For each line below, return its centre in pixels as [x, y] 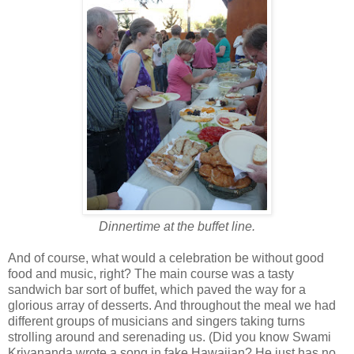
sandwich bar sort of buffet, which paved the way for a [157, 289]
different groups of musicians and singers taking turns [156, 321]
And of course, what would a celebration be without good [166, 258]
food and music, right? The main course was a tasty [151, 273]
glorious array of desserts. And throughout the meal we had [172, 305]
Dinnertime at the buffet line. [177, 226]
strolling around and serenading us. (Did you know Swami [169, 337]
